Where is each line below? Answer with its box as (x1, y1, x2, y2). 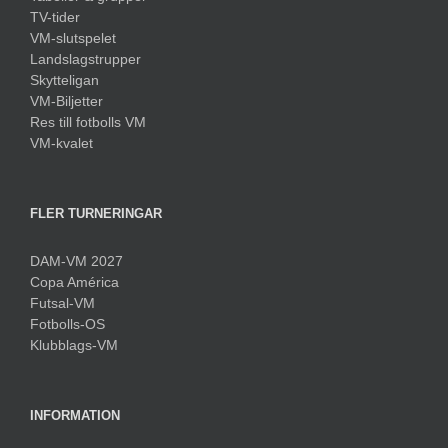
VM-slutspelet (30, 29, 116, 46)
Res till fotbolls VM (30, 113, 146, 130)
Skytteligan (30, 71, 99, 88)
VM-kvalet (30, 134, 93, 151)
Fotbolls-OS (30, 315, 105, 332)
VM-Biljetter (30, 92, 103, 109)
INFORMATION (30, 407, 120, 423)
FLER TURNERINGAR (30, 205, 162, 221)
